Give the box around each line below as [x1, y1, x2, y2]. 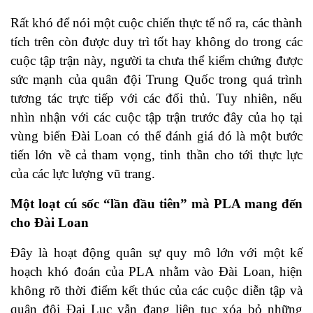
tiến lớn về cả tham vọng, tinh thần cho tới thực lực [10, 147, 303, 163]
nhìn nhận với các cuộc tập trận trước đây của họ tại [10, 110, 303, 125]
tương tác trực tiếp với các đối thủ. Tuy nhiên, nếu [10, 91, 303, 106]
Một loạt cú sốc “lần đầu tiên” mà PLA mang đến [10, 196, 303, 212]
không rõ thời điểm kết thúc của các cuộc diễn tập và [10, 283, 303, 298]
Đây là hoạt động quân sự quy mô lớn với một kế [10, 245, 303, 261]
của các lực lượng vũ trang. [10, 166, 155, 182]
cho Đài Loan [10, 215, 89, 231]
